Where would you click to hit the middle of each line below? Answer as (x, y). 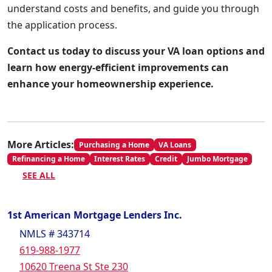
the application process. (62, 25)
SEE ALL (39, 175)
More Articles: (41, 144)
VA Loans (175, 144)
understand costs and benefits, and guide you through (133, 8)
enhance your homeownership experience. (110, 84)
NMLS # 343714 (55, 234)
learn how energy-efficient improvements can (118, 67)
